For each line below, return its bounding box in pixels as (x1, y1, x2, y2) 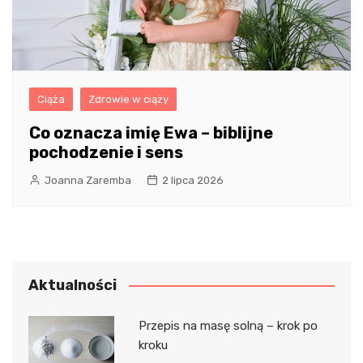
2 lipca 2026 (162, 173, 224, 186)
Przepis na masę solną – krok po (138, 318, 318, 333)
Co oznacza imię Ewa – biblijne (29, 122, 273, 143)
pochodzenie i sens (29, 142, 183, 162)
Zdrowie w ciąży (88, 92, 169, 105)
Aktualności (28, 275, 117, 294)
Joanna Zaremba (45, 173, 131, 186)
